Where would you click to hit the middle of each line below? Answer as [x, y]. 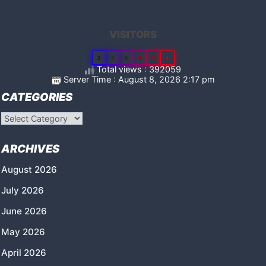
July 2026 [23, 190]
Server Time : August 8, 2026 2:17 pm [138, 79]
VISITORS [133, 34]
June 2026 [24, 211]
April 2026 [24, 252]
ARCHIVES [30, 148]
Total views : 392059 [138, 69]
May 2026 [23, 232]
